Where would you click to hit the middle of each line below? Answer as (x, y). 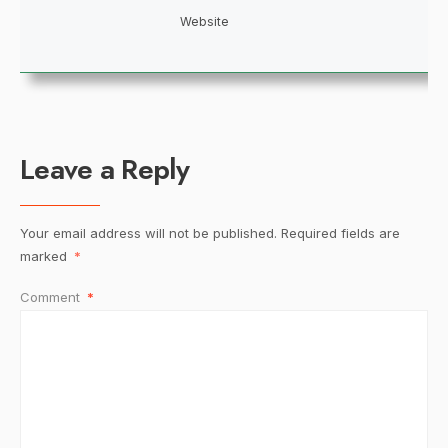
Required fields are (340, 232)
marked (45, 255)
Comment (52, 296)
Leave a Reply (104, 169)
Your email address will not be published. (148, 232)
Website (204, 21)
